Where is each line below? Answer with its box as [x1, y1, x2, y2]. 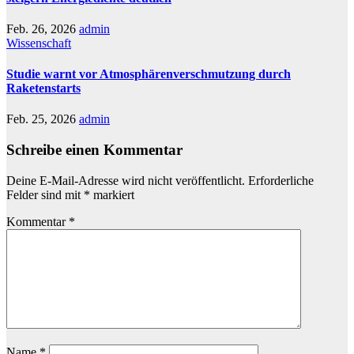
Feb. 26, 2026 [6, 21, 79, 36]
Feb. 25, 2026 [6, 112, 79, 126]
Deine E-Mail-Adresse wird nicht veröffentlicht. [6, 173, 245, 187]
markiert [90, 187, 134, 201]
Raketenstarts [6, 81, 81, 96]
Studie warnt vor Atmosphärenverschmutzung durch [6, 67, 291, 81]
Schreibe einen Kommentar [6, 141, 183, 159]
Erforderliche [248, 173, 314, 187]
